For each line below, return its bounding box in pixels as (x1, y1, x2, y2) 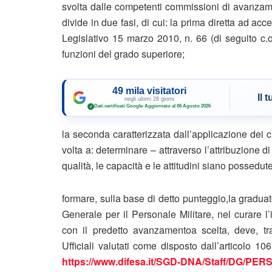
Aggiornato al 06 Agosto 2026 (144, 103, 211, 109)
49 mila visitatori (112, 85, 186, 96)
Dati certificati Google (94, 103, 143, 109)
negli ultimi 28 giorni (124, 95, 174, 102)
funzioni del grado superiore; (62, 46, 185, 61)
